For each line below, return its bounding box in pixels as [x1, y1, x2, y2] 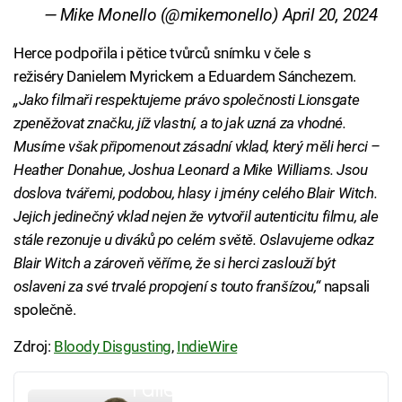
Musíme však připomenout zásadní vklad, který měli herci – [13, 137, 380, 156]
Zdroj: [13, 337, 55, 356]
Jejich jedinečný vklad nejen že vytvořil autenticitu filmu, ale [13, 207, 379, 226]
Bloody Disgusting [54, 337, 171, 356]
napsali [320, 277, 370, 296]
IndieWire [177, 337, 238, 356]
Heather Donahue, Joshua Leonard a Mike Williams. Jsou [13, 161, 368, 179]
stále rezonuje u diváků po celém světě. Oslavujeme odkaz [13, 231, 374, 249]
